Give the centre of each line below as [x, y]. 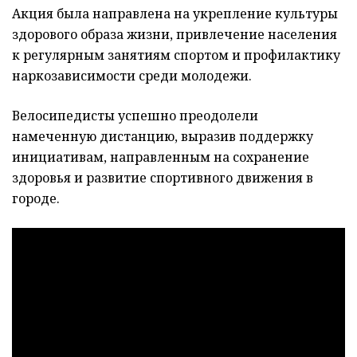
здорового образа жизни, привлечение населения [175, 35]
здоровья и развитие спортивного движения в [163, 178]
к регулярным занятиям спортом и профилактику [176, 55]
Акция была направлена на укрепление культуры [175, 14]
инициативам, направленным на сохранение [161, 157]
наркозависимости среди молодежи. [132, 76]
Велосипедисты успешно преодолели [135, 116]
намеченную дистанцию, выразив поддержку [163, 137]
